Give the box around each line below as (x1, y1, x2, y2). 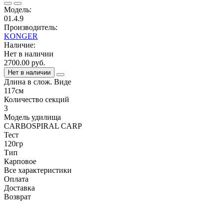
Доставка (4, 183, 35, 192)
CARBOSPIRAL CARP (4, 121, 82, 130)
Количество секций (4, 95, 69, 104)
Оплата (4, 174, 28, 183)
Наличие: (4, 40, 35, 49)
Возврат (4, 192, 31, 201)
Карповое (4, 157, 36, 165)
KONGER (4, 31, 38, 40)
